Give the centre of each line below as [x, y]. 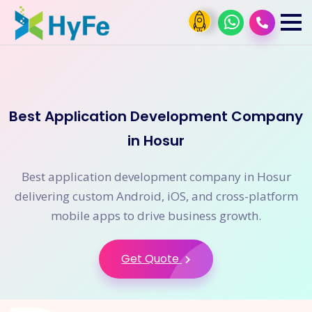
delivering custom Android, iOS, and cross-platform [156, 196]
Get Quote [151, 259]
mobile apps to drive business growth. [156, 216]
